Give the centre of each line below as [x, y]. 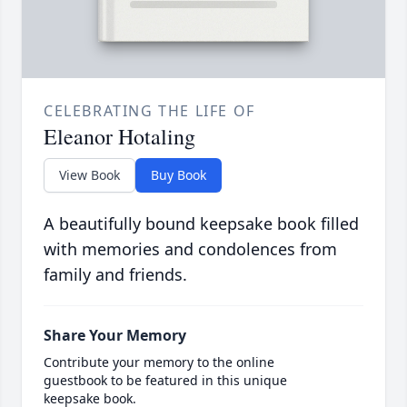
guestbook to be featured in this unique [165, 381]
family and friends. [115, 275]
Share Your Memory [115, 336]
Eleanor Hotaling [119, 137]
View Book [89, 175]
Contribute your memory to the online [159, 362]
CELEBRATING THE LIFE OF [149, 111]
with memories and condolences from [190, 249]
